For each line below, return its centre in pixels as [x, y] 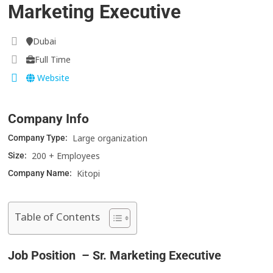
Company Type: [39, 138]
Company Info [49, 119]
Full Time [53, 60]
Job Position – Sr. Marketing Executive [115, 256]
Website [52, 78]
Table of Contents [58, 217]
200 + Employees [66, 156]
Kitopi [89, 174]
